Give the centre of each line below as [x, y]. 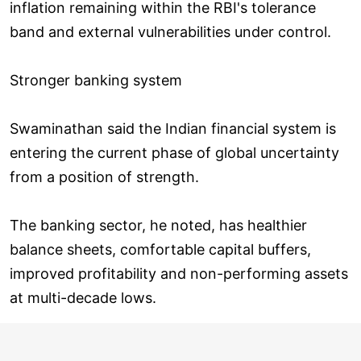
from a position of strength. [104, 176]
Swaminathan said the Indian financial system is [173, 128]
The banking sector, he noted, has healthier [158, 225]
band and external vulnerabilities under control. [170, 31]
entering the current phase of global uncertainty [174, 152]
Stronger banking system [96, 80]
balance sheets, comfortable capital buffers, [160, 249]
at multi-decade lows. [83, 297]
